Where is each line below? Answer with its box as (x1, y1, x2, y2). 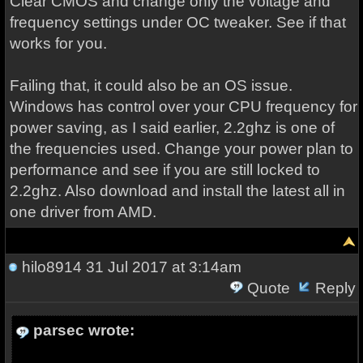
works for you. (9, 35, 111, 52)
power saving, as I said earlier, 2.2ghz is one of (9, 119, 335, 136)
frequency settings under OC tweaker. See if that (9, 14, 346, 31)
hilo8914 (21, 258, 82, 275)
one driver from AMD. (9, 203, 156, 220)
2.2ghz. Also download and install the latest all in (9, 182, 345, 199)
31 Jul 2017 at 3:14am (81, 258, 241, 275)
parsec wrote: (32, 322, 135, 339)
